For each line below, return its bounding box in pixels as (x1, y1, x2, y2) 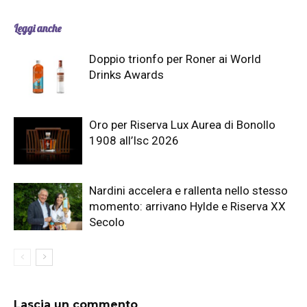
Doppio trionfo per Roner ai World (89, 52, 261, 66)
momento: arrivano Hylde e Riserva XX (89, 199, 286, 214)
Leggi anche (14, 22, 61, 36)
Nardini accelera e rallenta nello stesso (89, 184, 288, 198)
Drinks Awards (89, 68, 164, 82)
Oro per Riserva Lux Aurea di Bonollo (89, 118, 275, 132)
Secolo (89, 215, 125, 230)
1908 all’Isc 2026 (89, 134, 179, 148)
